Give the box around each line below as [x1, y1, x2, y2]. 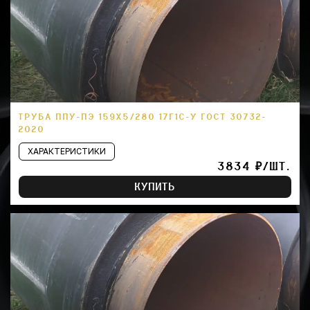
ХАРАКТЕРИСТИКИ [28, 146, 106, 157]
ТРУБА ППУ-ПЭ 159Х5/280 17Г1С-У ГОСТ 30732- [19, 112, 267, 122]
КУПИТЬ [134, 181, 176, 193]
